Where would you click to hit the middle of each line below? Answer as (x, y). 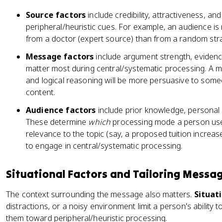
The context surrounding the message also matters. (100, 194)
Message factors (60, 56)
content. (41, 92)
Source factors (56, 15)
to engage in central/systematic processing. (104, 146)
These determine (57, 122)
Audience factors (61, 110)
